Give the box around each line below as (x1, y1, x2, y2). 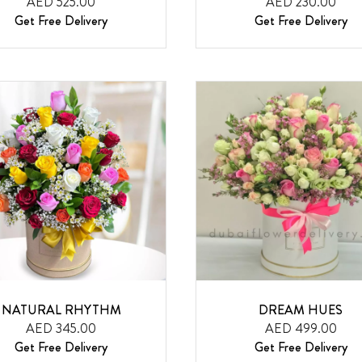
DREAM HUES (259, 300, 343, 319)
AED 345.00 (26, 318, 97, 338)
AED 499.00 (264, 318, 337, 338)
